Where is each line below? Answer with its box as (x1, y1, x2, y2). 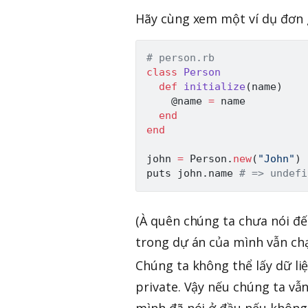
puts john (146, 166, 202, 179)
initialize (184, 80, 245, 93)
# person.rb (146, 51, 214, 64)
